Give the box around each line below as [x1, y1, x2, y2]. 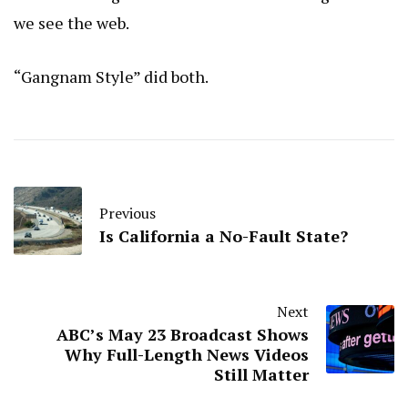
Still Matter [214, 363, 309, 386]
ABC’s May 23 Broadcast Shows [56, 323, 309, 346]
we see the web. [14, 12, 129, 35]
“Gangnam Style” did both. [14, 66, 209, 88]
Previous [99, 203, 156, 224]
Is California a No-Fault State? [99, 225, 348, 248]
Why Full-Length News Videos [65, 343, 309, 366]
